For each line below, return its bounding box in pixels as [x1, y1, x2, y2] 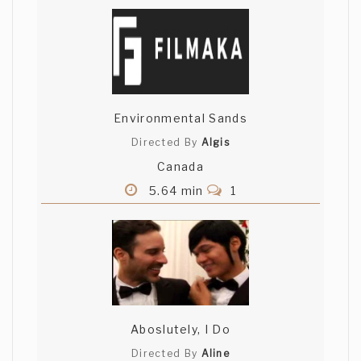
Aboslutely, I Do [131, 322, 230, 337]
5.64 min [145, 184, 207, 198]
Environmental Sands [114, 111, 247, 126]
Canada [157, 160, 204, 174]
